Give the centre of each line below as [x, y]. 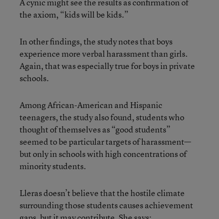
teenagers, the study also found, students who [102, 117]
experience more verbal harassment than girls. [104, 54]
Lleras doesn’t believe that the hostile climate [102, 193]
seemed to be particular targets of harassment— [105, 142]
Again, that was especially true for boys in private [107, 66]
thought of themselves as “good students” [95, 129]
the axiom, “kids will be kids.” [74, 14]
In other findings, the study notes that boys [96, 41]
